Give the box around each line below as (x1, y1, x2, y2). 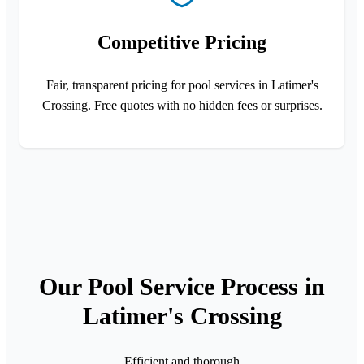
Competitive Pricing (97, 31, 266, 53)
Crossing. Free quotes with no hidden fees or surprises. (41, 97, 323, 112)
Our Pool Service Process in (39, 272, 325, 300)
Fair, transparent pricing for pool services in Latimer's (45, 77, 318, 92)
